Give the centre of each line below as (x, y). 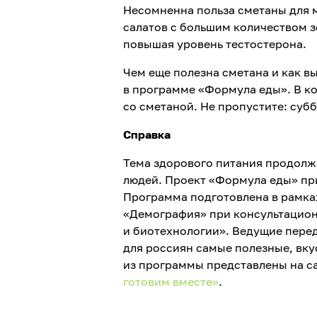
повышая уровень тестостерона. (216, 44)
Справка (146, 135)
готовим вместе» (171, 282)
